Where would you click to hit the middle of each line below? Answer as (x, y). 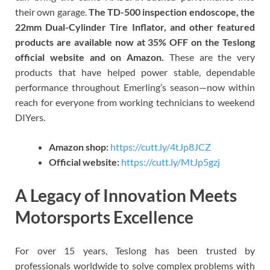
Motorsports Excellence (104, 217)
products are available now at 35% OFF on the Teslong (135, 42)
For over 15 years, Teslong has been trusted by (135, 251)
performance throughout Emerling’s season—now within (135, 87)
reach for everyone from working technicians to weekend (135, 102)
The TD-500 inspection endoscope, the (172, 11)
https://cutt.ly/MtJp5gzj (171, 162)
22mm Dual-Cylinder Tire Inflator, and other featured (135, 27)
